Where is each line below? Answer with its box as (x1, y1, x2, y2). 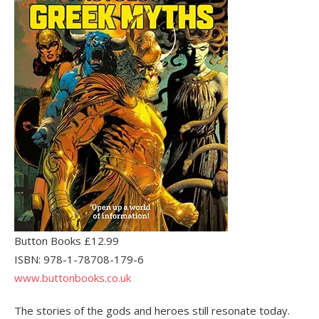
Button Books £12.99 (14, 233, 119, 248)
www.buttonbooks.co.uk (14, 270, 131, 285)
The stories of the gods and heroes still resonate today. (14, 303, 290, 318)
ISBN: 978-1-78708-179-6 (14, 251, 144, 266)
